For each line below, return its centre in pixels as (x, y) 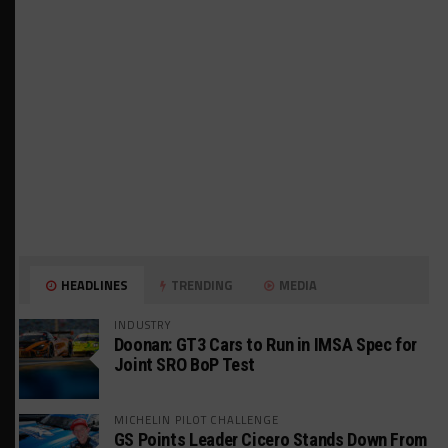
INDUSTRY (143, 325)
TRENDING (200, 285)
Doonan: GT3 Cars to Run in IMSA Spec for (265, 345)
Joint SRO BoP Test (184, 365)
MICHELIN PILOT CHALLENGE (196, 420)
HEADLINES (93, 285)
